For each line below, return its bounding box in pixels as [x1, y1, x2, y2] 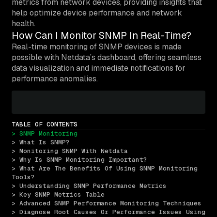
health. [12, 18, 35, 29]
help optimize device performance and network [12, 7, 182, 18]
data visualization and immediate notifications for [12, 62, 186, 73]
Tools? [12, 172, 35, 181]
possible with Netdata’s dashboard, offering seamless [12, 52, 201, 62]
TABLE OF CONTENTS [12, 120, 77, 128]
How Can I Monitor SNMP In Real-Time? [12, 29, 191, 42]
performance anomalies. [12, 73, 98, 84]
